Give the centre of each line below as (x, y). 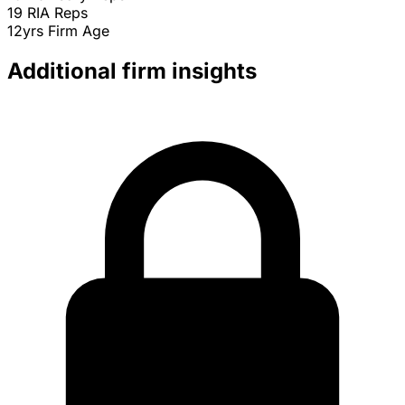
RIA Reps (57, 13)
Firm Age (79, 31)
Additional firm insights (132, 71)
